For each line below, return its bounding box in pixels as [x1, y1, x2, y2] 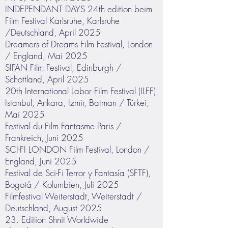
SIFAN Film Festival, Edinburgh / [5, 62, 122, 73]
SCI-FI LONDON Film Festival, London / [5, 144, 150, 155]
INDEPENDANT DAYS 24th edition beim [5, 3, 152, 15]
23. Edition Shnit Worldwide [5, 214, 108, 225]
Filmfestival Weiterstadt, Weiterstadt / [5, 190, 142, 202]
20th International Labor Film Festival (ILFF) [5, 85, 156, 97]
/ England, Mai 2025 [5, 50, 88, 62]
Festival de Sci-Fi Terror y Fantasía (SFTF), [5, 167, 151, 179]
